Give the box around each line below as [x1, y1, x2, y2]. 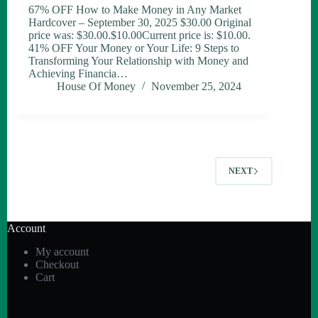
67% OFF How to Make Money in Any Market [28, 4, 241, 16]
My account [35, 245, 89, 258]
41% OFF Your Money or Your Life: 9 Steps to [28, 42, 239, 55]
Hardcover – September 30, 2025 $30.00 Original [28, 16, 251, 29]
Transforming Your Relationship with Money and [28, 55, 248, 67]
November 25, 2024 [151, 80, 241, 93]
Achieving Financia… [28, 67, 128, 80]
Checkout [35, 258, 79, 270]
